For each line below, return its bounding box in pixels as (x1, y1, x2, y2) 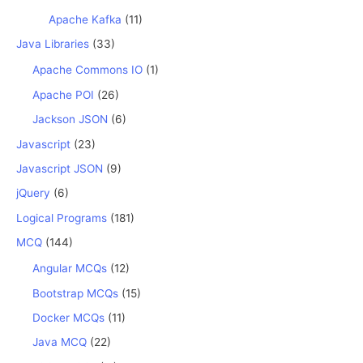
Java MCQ (32, 335, 87, 349)
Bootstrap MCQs (32, 286, 118, 300)
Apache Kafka (49, 12, 122, 26)
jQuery (16, 186, 50, 200)
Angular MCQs (32, 262, 107, 275)
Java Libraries (16, 37, 89, 51)
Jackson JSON (32, 113, 108, 126)
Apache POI (32, 88, 94, 101)
